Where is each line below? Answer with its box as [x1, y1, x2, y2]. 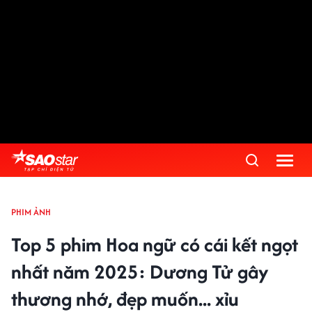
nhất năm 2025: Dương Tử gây [11, 258, 268, 286]
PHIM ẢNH [11, 205, 51, 219]
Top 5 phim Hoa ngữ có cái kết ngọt [11, 231, 298, 258]
